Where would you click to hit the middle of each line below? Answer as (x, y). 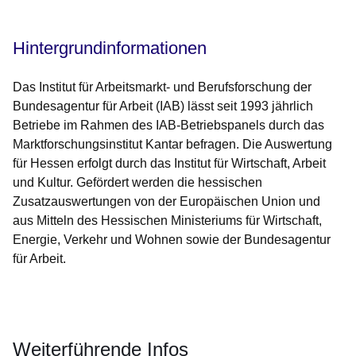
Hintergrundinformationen (110, 48)
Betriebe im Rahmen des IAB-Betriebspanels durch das (168, 126)
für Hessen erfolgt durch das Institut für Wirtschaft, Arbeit (169, 164)
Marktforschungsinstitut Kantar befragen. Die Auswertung (172, 145)
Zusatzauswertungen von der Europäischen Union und (166, 202)
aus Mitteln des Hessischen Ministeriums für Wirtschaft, (167, 221)
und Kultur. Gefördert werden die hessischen (137, 183)
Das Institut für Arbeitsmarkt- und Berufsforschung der (162, 87)
